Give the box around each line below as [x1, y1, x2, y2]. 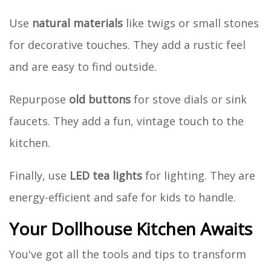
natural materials [32, 15, 123, 30]
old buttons [69, 91, 131, 106]
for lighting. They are [142, 168, 255, 183]
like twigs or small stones [123, 15, 259, 30]
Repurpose [9, 91, 69, 106]
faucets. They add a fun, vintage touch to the [9, 113, 244, 128]
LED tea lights [70, 168, 142, 183]
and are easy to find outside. [9, 59, 157, 74]
